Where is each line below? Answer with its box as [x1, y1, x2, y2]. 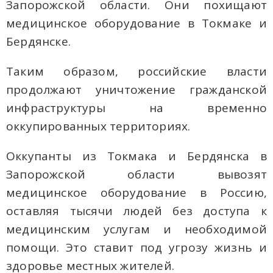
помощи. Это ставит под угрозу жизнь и [6, 239, 267, 255]
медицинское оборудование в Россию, [6, 184, 267, 200]
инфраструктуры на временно [6, 99, 267, 116]
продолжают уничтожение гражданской [6, 81, 267, 97]
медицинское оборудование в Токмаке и [6, 15, 267, 31]
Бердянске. [6, 33, 71, 49]
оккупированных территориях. [6, 118, 191, 134]
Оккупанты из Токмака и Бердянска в [6, 147, 267, 164]
